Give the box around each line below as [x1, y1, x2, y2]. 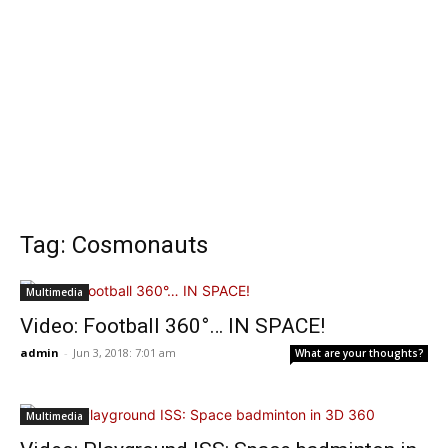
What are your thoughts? [295, 346, 424, 360]
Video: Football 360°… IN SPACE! [20, 314, 325, 338]
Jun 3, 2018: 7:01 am [73, 345, 176, 360]
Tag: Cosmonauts [20, 231, 208, 259]
